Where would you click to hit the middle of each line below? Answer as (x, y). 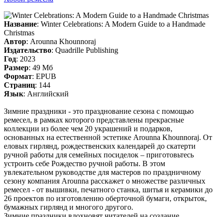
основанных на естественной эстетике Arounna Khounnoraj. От (108, 138)
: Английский (46, 94)
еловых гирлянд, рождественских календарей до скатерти (100, 146)
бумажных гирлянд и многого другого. (69, 207)
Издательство (28, 50)
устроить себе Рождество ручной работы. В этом (85, 164)
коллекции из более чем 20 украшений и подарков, (88, 129)
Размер (16, 68)
